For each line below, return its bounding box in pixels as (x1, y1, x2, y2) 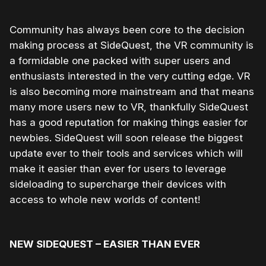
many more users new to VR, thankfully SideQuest (9, 100, 248, 113)
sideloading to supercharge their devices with (9, 178, 226, 190)
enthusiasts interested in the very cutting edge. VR (9, 69, 250, 82)
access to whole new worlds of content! (9, 193, 200, 205)
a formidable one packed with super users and (9, 54, 230, 66)
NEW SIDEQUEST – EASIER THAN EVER (9, 237, 200, 250)
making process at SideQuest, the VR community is (9, 39, 254, 51)
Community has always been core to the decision (9, 23, 245, 36)
